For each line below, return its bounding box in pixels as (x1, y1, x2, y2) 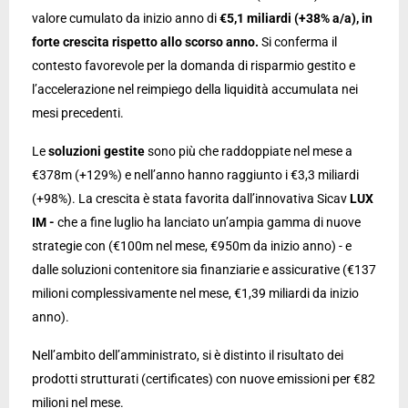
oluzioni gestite (55, 144, 145, 158)
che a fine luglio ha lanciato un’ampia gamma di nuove (57, 215, 361, 229)
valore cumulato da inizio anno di (32, 11, 219, 25)
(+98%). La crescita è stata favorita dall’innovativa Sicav (32, 191, 350, 206)
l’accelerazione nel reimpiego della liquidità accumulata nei (32, 82, 358, 97)
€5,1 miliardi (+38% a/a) (219, 11, 356, 25)
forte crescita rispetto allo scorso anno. (32, 35, 261, 49)
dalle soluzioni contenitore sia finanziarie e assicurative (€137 (32, 262, 376, 277)
